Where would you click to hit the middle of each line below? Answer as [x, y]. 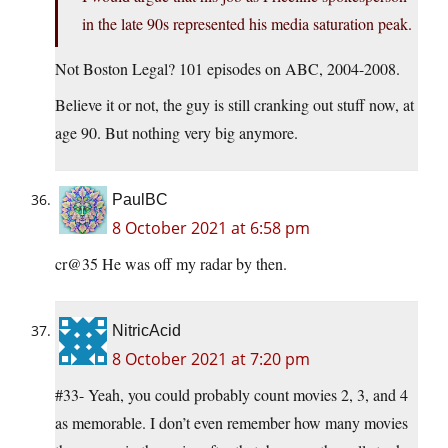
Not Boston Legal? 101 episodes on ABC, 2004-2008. [227, 69]
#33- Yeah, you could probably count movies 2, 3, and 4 [231, 395]
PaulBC [140, 200]
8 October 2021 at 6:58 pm [211, 228]
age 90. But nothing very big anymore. [176, 133]
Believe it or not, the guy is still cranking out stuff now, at [234, 105]
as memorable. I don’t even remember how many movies [231, 423]
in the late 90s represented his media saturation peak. [247, 24]
